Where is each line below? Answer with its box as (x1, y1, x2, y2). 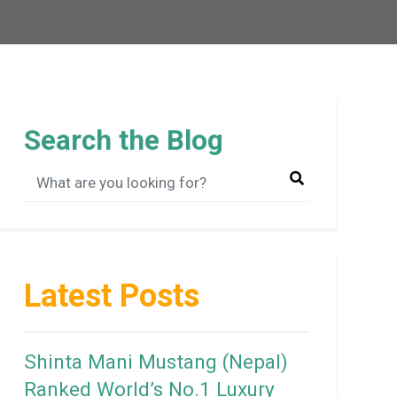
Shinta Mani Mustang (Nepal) (24, 349, 289, 373)
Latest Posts (24, 276, 200, 315)
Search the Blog (24, 123, 224, 157)
